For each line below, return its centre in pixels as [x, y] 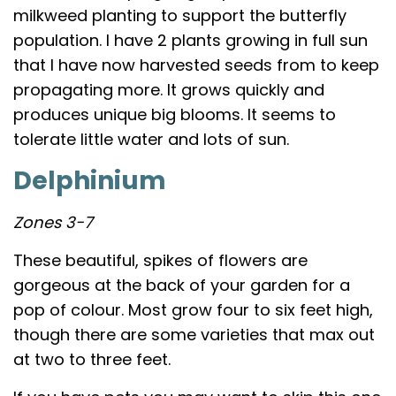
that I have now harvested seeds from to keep [196, 65]
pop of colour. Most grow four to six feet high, [193, 309]
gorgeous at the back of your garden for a [182, 285]
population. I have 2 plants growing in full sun [190, 40]
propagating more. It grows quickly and [169, 89]
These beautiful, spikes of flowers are [160, 260]
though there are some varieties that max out [194, 334]
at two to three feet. [92, 359]
